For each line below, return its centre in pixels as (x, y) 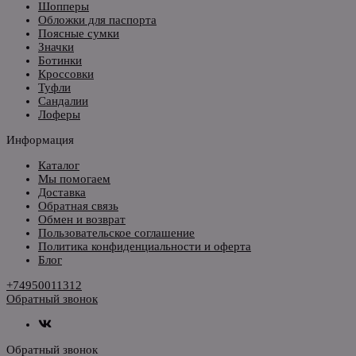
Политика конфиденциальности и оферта (145, 246)
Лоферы (59, 114)
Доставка (62, 192)
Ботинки (60, 60)
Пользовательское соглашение (116, 232)
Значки (56, 46)
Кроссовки (66, 74)
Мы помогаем (74, 178)
